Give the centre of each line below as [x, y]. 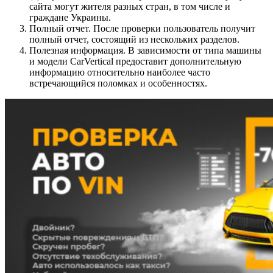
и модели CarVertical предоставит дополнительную [135, 61]
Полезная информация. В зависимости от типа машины [145, 50]
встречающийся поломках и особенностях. [118, 83]
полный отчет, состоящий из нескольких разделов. [134, 39]
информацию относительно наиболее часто [120, 72]
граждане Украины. [70, 17]
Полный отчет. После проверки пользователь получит [142, 28]
